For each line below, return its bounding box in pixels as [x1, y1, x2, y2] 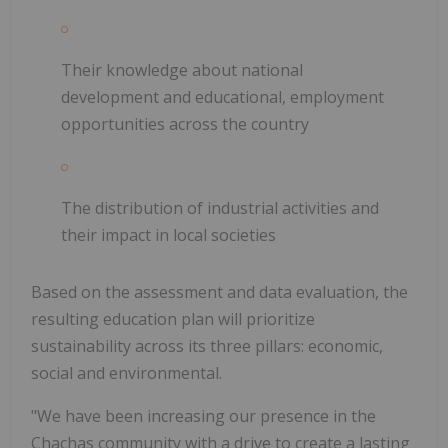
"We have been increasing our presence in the [31, 404, 376, 427]
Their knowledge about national [61, 58, 303, 81]
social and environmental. [31, 361, 222, 384]
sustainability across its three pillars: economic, [31, 334, 383, 357]
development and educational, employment [61, 85, 384, 108]
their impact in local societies [61, 223, 276, 246]
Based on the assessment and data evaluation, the [31, 280, 408, 303]
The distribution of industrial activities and [61, 196, 379, 219]
